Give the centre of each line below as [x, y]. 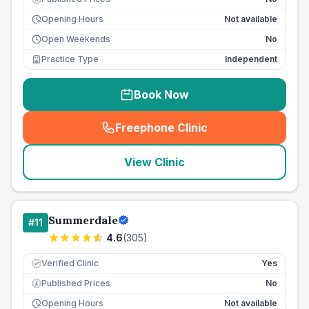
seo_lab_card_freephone [226, 135]
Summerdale [83, 220]
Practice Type [70, 59]
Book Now [161, 94]
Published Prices [76, 283]
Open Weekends [76, 39]
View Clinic [154, 162]
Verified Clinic [70, 263]
